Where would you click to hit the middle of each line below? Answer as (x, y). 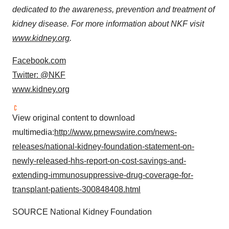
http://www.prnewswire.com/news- (116, 132)
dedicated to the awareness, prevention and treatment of (113, 10)
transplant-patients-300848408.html (76, 190)
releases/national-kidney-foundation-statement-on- (103, 147)
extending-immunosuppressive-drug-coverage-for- (103, 175)
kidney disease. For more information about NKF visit (108, 24)
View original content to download (74, 118)
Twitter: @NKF (39, 75)
